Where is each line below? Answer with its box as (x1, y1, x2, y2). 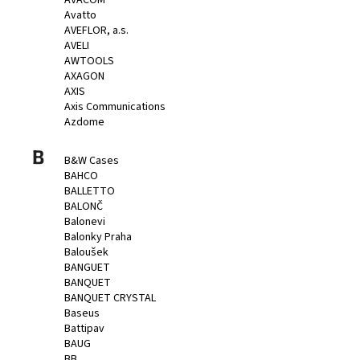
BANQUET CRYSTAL (64, 290, 156, 307)
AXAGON (64, 68, 104, 85)
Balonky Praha (64, 229, 132, 246)
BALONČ (64, 198, 103, 215)
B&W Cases (64, 153, 119, 170)
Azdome (64, 114, 104, 131)
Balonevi (64, 214, 105, 231)
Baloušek (64, 244, 108, 261)
